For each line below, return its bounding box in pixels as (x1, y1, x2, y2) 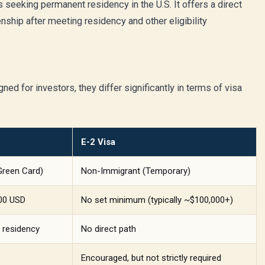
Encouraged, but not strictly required (81, 253, 221, 263)
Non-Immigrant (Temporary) (81, 166, 190, 176)
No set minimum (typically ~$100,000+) (81, 195, 233, 205)
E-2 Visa (81, 137, 115, 147)
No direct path (81, 224, 136, 234)
